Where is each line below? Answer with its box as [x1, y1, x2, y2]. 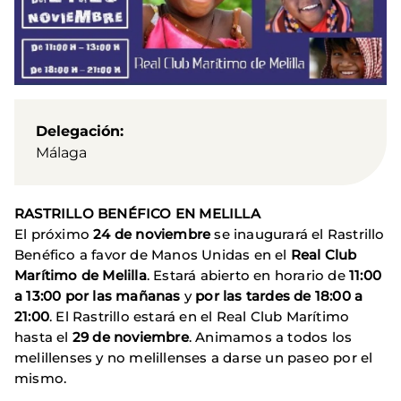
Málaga [36, 144, 87, 162]
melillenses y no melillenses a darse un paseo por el [14, 349, 373, 367]
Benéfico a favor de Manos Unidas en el [14, 246, 291, 264]
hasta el [14, 328, 73, 346]
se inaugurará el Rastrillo [210, 226, 385, 243]
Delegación [36, 123, 120, 141]
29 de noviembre [72, 328, 189, 346]
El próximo [14, 226, 94, 243]
